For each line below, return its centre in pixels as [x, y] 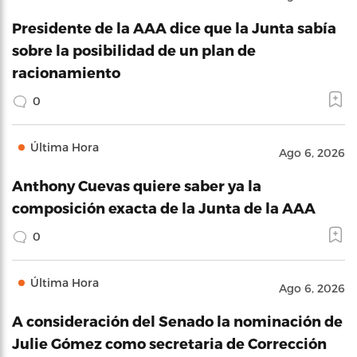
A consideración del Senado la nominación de [177, 321]
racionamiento [66, 72]
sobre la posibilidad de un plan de [134, 50]
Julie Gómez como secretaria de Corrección [169, 343]
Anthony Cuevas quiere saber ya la [137, 185]
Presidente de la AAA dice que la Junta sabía [174, 27]
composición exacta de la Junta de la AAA [164, 208]
